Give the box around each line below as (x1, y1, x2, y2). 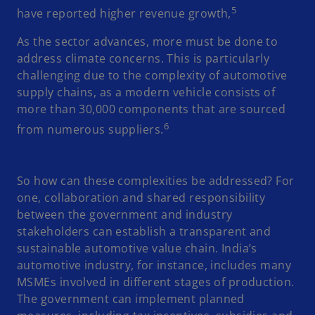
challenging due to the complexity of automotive (17, 67, 288, 84)
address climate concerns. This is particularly (17, 51, 270, 67)
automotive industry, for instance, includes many (17, 257, 292, 273)
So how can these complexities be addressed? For (17, 172, 295, 188)
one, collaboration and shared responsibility (17, 189, 266, 205)
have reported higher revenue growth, (17, 6, 231, 22)
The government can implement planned (17, 290, 245, 307)
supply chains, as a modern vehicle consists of (17, 84, 276, 101)
